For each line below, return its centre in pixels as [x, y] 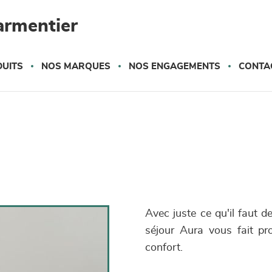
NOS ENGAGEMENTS [175, 66]
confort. [164, 248]
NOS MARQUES [76, 66]
